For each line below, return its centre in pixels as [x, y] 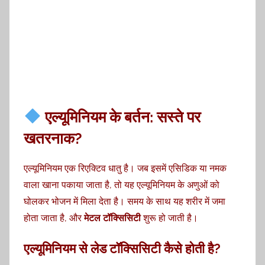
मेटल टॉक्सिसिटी [112, 218]
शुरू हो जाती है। [169, 218]
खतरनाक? [53, 138]
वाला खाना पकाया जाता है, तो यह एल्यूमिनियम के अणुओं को [122, 185]
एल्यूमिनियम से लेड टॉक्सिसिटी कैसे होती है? [122, 249]
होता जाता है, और [54, 218]
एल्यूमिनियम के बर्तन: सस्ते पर [121, 117]
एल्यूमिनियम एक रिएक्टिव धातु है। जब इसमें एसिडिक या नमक [125, 169]
